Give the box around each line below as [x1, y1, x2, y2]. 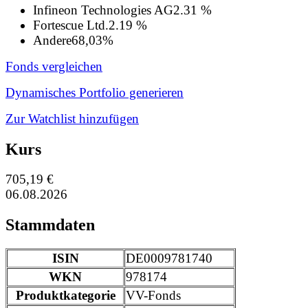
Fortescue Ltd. [33, 17, 109, 32]
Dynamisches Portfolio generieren [5, 85, 184, 100]
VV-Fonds [126, 288, 181, 303]
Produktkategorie [15, 288, 115, 303]
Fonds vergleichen [5, 58, 102, 74]
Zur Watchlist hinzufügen [5, 111, 139, 126]
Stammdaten [5, 216, 95, 234]
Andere [33, 32, 71, 47]
